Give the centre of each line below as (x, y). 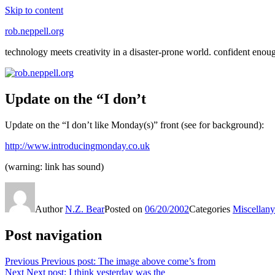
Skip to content (34, 10)
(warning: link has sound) (54, 166)
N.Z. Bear (85, 209)
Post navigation (53, 235)
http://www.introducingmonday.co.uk (77, 145)
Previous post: (68, 261)
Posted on (125, 209)
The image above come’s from (157, 261)
